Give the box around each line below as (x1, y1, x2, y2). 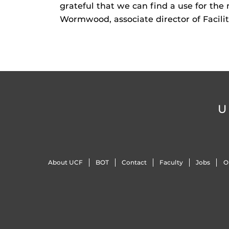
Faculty (159, 158, 184, 167)
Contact (121, 158, 147, 167)
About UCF (48, 158, 83, 167)
